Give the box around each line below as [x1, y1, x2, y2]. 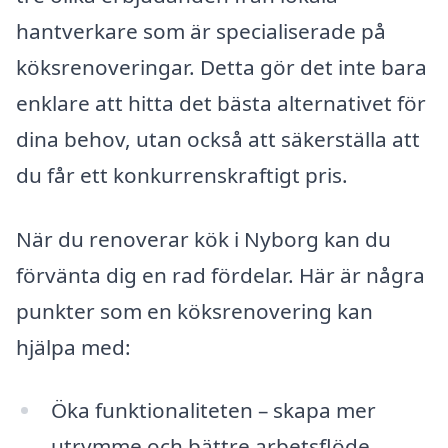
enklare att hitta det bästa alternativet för [16, 88, 426, 117]
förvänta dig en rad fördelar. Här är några [16, 260, 425, 289]
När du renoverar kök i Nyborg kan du [16, 224, 391, 253]
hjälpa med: [16, 332, 131, 361]
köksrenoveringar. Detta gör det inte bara [16, 52, 427, 81]
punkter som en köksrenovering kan [16, 296, 373, 325]
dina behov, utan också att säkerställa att [16, 124, 420, 153]
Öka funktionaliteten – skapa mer [50, 396, 376, 425]
